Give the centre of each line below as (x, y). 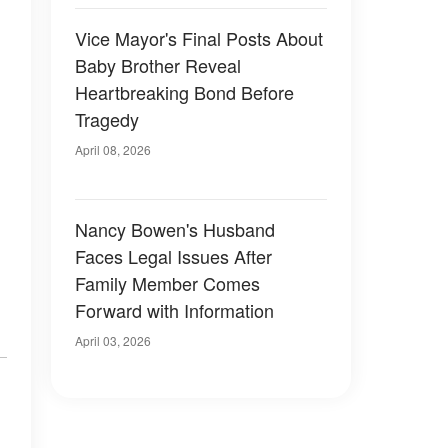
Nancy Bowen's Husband (175, 229)
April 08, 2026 (113, 149)
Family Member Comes (167, 283)
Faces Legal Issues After (173, 256)
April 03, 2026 (113, 340)
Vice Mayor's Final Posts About (199, 38)
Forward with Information (174, 310)
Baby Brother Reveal (158, 65)
